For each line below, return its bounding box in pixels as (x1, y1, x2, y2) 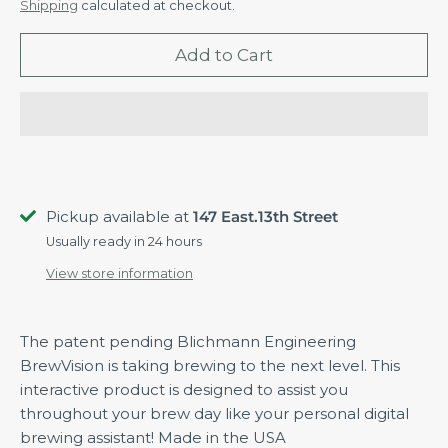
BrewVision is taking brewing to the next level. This (20, 355, 400, 375)
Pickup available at (46, 207, 193, 227)
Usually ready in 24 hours (46, 234, 202, 250)
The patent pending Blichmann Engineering (20, 331, 356, 351)
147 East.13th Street (193, 207, 338, 227)
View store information (46, 265, 193, 281)
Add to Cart (175, 44, 273, 65)
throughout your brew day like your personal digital (20, 403, 409, 423)
